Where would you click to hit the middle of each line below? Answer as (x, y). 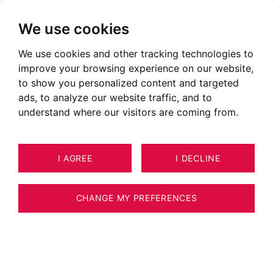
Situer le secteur (65, 243)
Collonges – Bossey (136, 62)
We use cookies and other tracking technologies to (136, 54)
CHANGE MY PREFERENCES (136, 198)
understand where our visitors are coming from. (128, 112)
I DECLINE (198, 158)
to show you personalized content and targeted (129, 83)
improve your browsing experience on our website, (136, 68)
